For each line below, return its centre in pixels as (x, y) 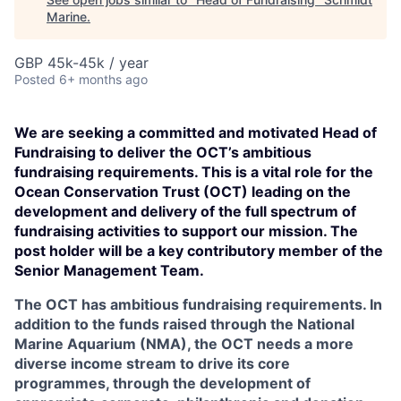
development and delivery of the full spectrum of (185, 211)
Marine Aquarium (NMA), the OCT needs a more (184, 344)
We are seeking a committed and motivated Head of (196, 132)
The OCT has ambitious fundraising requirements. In (198, 304)
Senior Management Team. (109, 270)
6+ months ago (103, 79)
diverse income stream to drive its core (152, 363)
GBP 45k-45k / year (81, 63)
